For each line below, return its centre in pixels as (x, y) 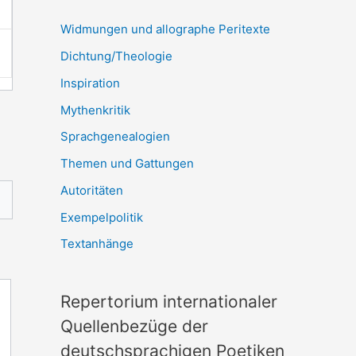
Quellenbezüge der (134, 327)
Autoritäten (92, 190)
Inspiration (90, 83)
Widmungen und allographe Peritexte (165, 29)
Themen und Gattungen (127, 163)
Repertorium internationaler (169, 302)
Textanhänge (97, 244)
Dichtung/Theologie (116, 56)
